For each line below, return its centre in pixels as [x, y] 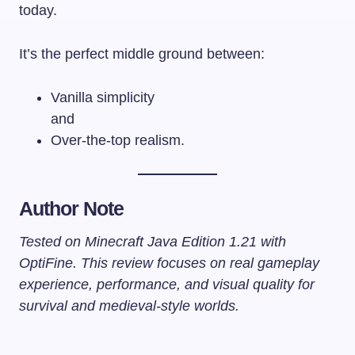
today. [38, 10]
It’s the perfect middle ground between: [142, 53]
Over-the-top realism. [118, 140]
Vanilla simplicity [103, 97]
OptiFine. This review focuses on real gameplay [169, 263]
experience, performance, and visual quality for [167, 284]
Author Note [72, 208]
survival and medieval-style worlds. [129, 305]
